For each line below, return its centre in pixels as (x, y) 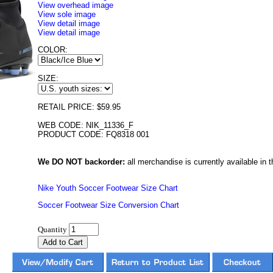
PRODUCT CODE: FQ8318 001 (94, 134)
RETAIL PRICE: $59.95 (79, 107)
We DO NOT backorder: (81, 162)
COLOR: (53, 50)
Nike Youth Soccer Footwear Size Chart (108, 188)
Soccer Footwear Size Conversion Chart (108, 205)
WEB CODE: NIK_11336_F (86, 125)
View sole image (67, 14)
